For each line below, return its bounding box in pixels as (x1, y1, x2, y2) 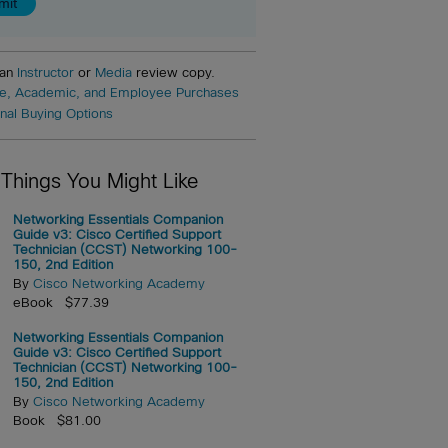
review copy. (132, 64, 215, 80)
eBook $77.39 (12, 295, 109, 311)
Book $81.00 (12, 413, 101, 429)
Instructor (17, 64, 74, 80)
